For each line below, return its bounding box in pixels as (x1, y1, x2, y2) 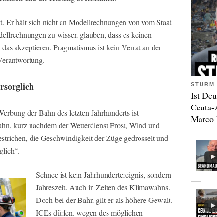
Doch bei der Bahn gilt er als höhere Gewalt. (36, 194, 172, 205)
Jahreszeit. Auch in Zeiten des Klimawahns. (36, 182, 170, 192)
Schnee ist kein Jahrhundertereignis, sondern (36, 169, 171, 180)
